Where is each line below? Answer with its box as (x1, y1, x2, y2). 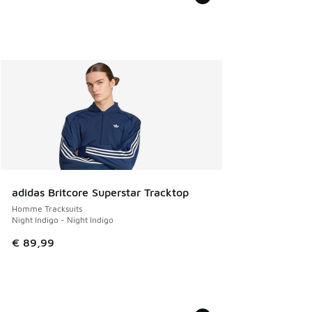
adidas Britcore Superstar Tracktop (12, 185, 189, 198)
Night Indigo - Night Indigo (12, 214, 114, 225)
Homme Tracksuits (12, 203, 82, 214)
